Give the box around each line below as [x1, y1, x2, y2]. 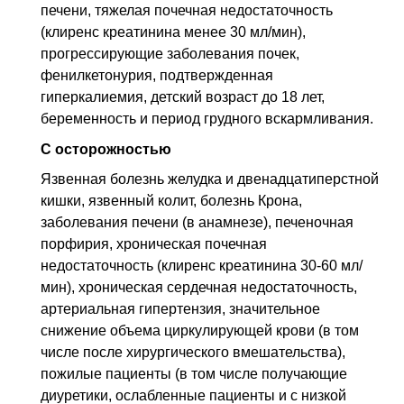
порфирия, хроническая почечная [41, 236, 267, 252]
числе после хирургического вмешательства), [41, 344, 345, 361]
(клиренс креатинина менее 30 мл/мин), [41, 24, 306, 41]
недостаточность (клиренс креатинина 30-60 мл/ [41, 258, 363, 274]
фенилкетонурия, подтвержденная [41, 68, 273, 84]
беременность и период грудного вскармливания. [41, 111, 373, 127]
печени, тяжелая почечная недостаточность [41, 3, 333, 19]
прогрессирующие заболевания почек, [41, 46, 299, 62]
